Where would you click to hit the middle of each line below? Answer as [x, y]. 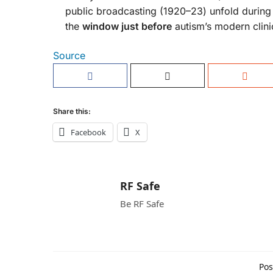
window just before [127, 27]
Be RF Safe [142, 204]
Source [69, 56]
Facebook [88, 133]
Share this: [72, 112]
